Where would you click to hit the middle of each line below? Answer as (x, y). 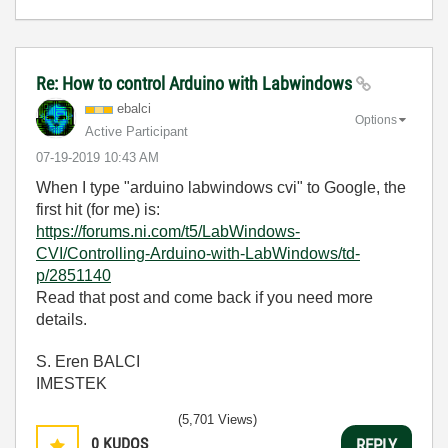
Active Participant (136, 131)
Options (376, 119)
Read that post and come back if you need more (204, 297)
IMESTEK (71, 383)
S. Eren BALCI (88, 361)
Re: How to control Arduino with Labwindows (196, 83)
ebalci (134, 108)
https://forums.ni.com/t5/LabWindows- (168, 231)
